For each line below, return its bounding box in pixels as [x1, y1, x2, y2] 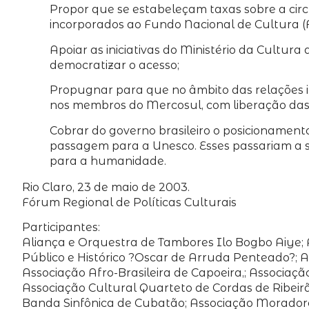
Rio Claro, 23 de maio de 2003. [22, 180, 190, 194]
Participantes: [22, 221, 100, 235]
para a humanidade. [50, 154, 166, 168]
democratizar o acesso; [50, 58, 179, 72]
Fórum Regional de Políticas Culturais [22, 195, 237, 209]
